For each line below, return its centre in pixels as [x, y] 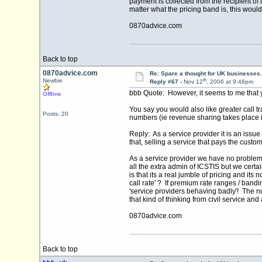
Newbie [52, 80]
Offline [52, 94]
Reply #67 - [166, 82]
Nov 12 [193, 82]
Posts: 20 [55, 114]
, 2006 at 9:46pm [230, 82]
